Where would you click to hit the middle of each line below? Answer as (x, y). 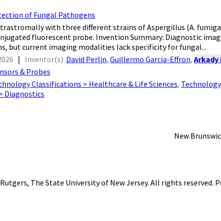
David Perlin (87, 59)
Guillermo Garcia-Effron (150, 59)
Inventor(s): (46, 59)
